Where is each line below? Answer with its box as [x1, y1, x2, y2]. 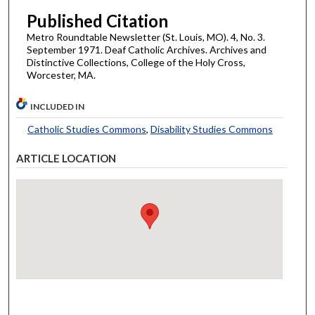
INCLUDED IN [30, 101, 85, 112]
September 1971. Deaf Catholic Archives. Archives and [26, 43, 266, 56]
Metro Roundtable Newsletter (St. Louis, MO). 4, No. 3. [26, 30, 265, 43]
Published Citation [26, 10, 168, 31]
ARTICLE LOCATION [16, 151, 117, 165]
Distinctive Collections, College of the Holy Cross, [26, 56, 245, 68]
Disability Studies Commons [150, 122, 273, 135]
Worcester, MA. [26, 68, 96, 81]
